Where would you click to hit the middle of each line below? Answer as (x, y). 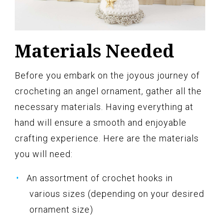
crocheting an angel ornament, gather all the (108, 91)
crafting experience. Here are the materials (107, 138)
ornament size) (61, 209)
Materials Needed (95, 51)
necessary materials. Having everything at (104, 107)
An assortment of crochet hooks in (100, 178)
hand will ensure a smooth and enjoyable (101, 122)
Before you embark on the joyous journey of (107, 75)
